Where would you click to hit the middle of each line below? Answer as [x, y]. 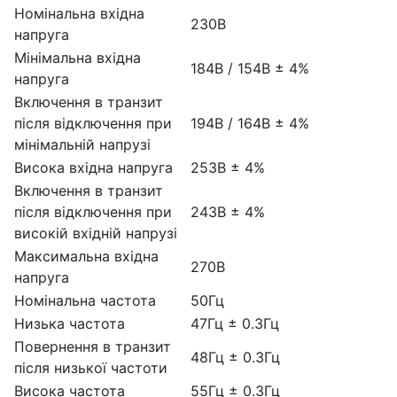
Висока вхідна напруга [93, 167]
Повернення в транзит [93, 346]
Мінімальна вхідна [78, 57]
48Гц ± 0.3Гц [235, 357]
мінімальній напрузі [82, 144]
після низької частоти [91, 367]
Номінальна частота [85, 300]
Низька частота [70, 323]
